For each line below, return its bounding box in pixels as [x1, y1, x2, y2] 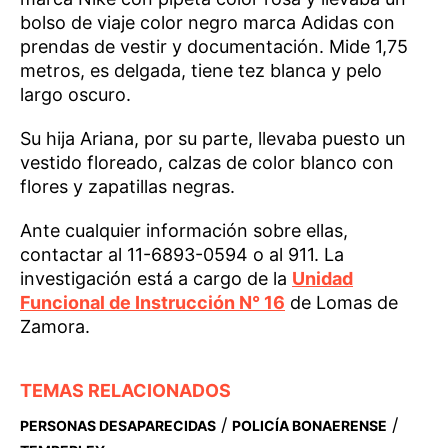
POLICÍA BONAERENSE [232, 417, 387, 435]
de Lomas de [285, 292, 398, 314]
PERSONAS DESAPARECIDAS [20, 417, 216, 435]
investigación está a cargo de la [20, 268, 292, 290]
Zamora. [20, 316, 90, 338]
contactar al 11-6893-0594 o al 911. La [20, 244, 344, 266]
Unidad [292, 268, 353, 290]
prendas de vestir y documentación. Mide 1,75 [20, 36, 408, 58]
